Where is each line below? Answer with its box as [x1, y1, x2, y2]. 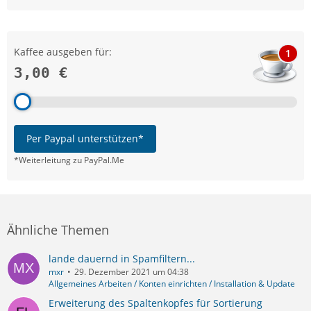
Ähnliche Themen [7, 221, 109, 238]
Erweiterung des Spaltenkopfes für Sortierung [49, 296, 262, 310]
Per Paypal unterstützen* [26, 131, 144, 145]
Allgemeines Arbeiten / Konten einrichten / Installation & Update [49, 277, 295, 289]
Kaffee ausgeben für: [14, 44, 112, 58]
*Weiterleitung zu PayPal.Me [14, 153, 124, 166]
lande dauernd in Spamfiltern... [49, 251, 195, 265]
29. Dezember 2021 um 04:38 [74, 265, 189, 278]
